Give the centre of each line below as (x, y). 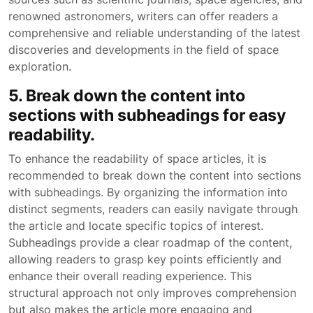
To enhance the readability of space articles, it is (137, 159)
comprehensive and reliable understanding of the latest (154, 33)
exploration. (40, 66)
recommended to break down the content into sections (155, 175)
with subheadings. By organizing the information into (148, 192)
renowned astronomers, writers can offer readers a (143, 16)
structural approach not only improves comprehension (152, 293)
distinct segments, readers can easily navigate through (153, 209)
